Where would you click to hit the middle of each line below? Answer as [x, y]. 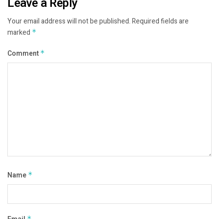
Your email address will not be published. [69, 22]
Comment [24, 54]
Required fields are [160, 22]
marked [20, 33]
